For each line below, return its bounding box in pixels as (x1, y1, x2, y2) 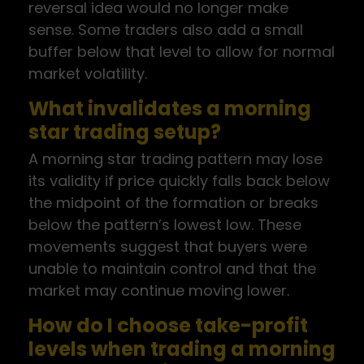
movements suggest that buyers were (28, 236, 307, 257)
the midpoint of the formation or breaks (28, 193, 318, 213)
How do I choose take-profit (28, 312, 308, 339)
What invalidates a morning (28, 95, 311, 122)
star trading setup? (28, 119, 221, 145)
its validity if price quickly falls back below (28, 171, 330, 191)
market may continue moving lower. (28, 280, 289, 301)
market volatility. (28, 63, 147, 84)
